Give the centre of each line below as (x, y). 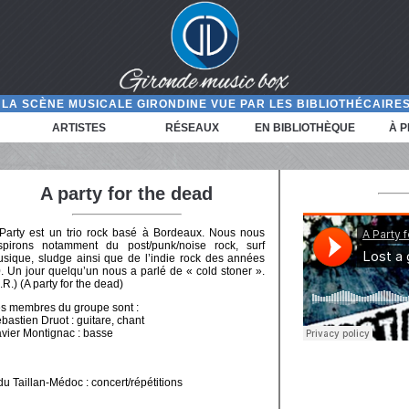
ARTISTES (79, 127)
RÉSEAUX (193, 127)
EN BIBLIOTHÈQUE (305, 127)
